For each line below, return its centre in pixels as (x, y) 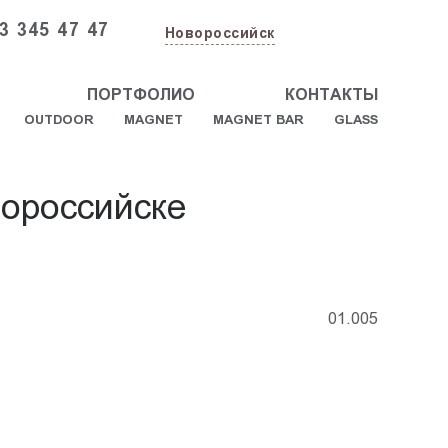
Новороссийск (219, 32)
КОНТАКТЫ (331, 94)
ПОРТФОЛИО (140, 94)
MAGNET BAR (258, 119)
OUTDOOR (58, 119)
